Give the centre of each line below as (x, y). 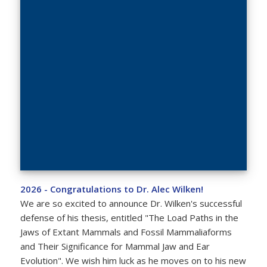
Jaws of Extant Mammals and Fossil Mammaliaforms (126, 232)
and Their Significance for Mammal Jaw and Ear (115, 246)
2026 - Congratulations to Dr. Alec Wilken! (111, 189)
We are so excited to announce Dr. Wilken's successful (131, 203)
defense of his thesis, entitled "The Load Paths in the (129, 217)
